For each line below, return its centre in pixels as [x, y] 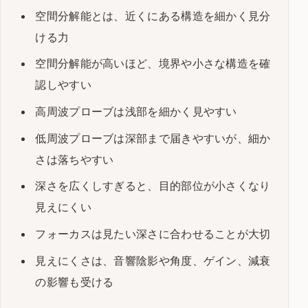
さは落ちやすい [75, 159]
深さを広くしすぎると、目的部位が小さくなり [153, 186]
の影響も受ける [75, 282]
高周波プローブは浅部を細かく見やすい [136, 111]
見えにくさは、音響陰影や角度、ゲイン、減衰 [153, 260]
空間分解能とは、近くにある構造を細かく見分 [153, 15]
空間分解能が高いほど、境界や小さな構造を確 [153, 64]
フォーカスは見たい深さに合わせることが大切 [153, 233]
